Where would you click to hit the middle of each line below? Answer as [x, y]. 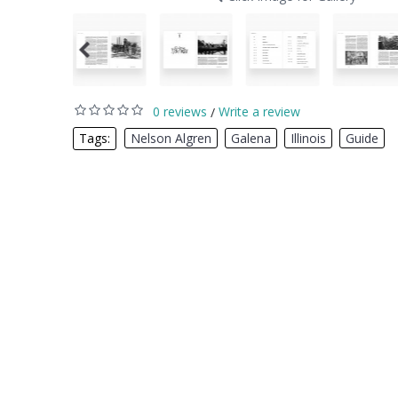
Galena [251, 139]
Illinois [308, 139]
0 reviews [180, 112]
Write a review [259, 112]
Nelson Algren [171, 139]
